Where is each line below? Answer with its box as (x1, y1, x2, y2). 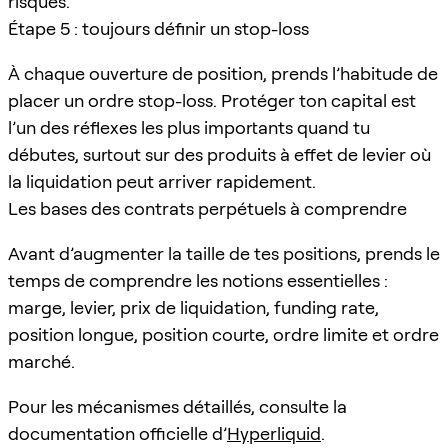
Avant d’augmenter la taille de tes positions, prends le (8, 242, 440, 264)
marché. (8, 350, 75, 372)
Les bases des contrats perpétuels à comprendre (8, 197, 407, 219)
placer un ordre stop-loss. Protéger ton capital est (8, 89, 416, 111)
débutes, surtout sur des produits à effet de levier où (8, 143, 431, 165)
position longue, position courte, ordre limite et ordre (8, 323, 439, 345)
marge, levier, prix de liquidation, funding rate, (8, 296, 379, 318)
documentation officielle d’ (8, 422, 227, 444)
